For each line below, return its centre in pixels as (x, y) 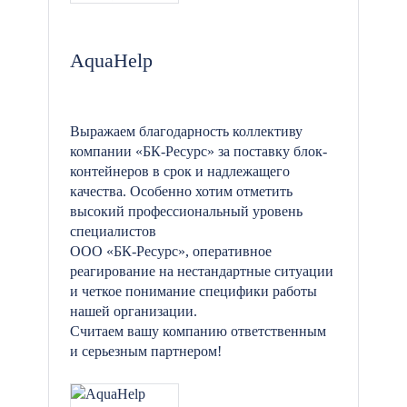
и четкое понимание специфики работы (194, 291)
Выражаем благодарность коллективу (186, 131)
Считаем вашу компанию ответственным (198, 331)
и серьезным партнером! (146, 351)
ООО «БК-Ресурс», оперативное (171, 251)
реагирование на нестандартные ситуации (202, 271)
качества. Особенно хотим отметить (181, 191)
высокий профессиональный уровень (186, 211)
